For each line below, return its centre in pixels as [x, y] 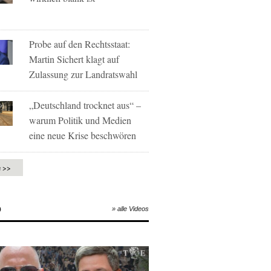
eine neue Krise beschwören [83, 135]
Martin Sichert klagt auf [74, 59]
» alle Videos [130, 209]
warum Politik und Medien [80, 120]
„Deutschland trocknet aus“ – [85, 105]
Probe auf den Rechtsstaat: [80, 44]
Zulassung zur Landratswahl [83, 74]
